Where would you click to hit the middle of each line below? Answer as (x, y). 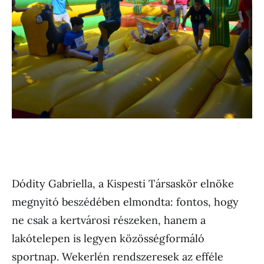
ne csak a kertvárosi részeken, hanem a (109, 220)
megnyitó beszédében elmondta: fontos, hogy (125, 202)
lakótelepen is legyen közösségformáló (108, 238)
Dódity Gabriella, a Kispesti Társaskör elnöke (123, 183)
